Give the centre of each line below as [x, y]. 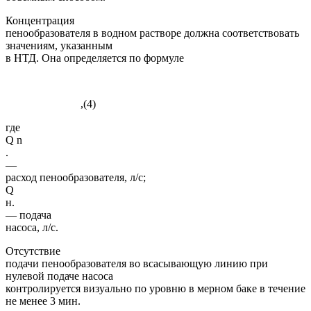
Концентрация [40, 20]
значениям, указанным [59, 45]
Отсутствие [33, 251]
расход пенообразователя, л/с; [76, 177]
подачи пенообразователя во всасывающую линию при [137, 263]
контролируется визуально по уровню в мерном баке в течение [155, 288]
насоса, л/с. [32, 227]
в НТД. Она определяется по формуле [95, 58]
